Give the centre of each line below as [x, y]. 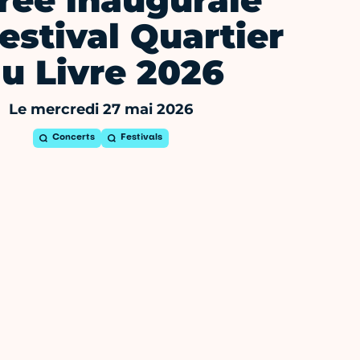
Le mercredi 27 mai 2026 [101, 110]
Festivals [142, 138]
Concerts [74, 138]
